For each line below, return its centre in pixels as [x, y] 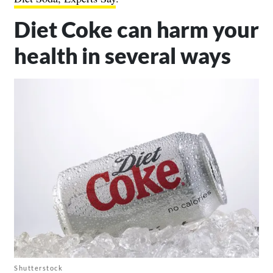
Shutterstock [38, 268]
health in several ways [122, 55]
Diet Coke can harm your [136, 29]
